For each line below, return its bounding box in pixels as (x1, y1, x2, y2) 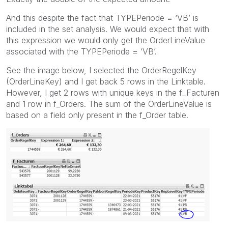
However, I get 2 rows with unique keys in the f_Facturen (6, 87, 219, 98)
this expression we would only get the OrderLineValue (6, 35, 205, 45)
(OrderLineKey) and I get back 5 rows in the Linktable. (6, 76, 206, 87)
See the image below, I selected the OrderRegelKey (6, 65, 196, 75)
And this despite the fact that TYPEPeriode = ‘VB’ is (6, 12, 198, 23)
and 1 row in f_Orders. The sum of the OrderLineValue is (6, 98, 212, 109)
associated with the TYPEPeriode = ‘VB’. (6, 46, 157, 56)
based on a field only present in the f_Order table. (6, 109, 188, 120)
